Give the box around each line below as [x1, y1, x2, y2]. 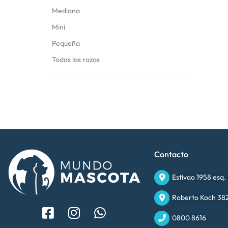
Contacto [154, 149, 188, 159]
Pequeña [52, 38, 80, 48]
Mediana [52, 6, 80, 15]
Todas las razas [52, 54, 100, 64]
